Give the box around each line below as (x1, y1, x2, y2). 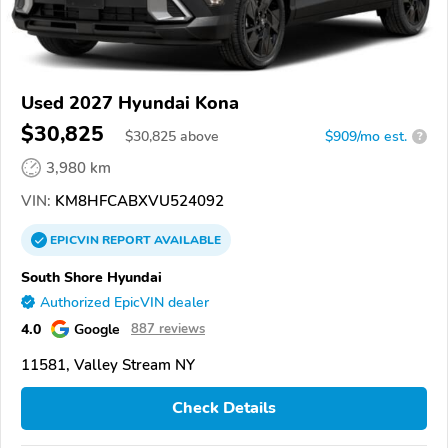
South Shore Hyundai (21, 266, 162, 287)
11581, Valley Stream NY (21, 354, 195, 375)
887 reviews (131, 319, 205, 338)
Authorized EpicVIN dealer (40, 292, 209, 312)
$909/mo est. (325, 126, 407, 146)
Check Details (172, 397, 276, 420)
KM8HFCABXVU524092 (51, 190, 224, 211)
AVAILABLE (151, 231, 221, 248)
